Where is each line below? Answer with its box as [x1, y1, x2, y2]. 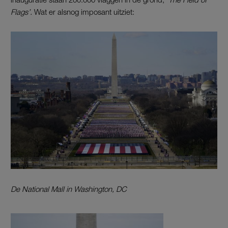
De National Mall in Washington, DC [11, 184, 127, 193]
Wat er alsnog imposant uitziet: [34, 7, 134, 17]
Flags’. [11, 7, 34, 17]
